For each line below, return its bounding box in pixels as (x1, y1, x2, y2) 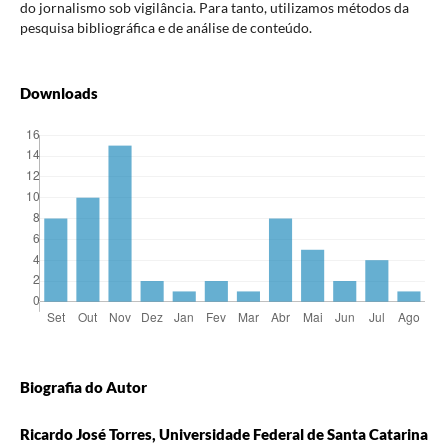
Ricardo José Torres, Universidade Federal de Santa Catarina (19, 425, 428, 444)
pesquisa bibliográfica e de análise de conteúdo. (19, 19, 312, 37)
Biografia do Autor (19, 378, 147, 397)
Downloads (19, 84, 98, 103)
